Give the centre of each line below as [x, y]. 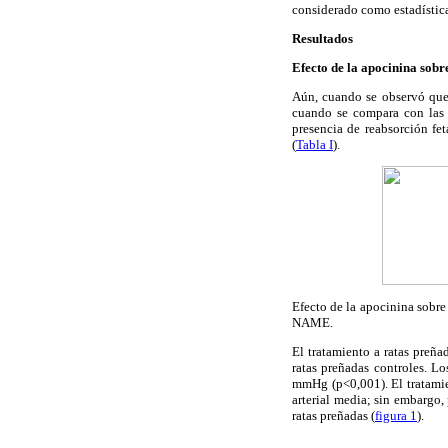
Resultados [322, 38]
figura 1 [396, 415]
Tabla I [314, 145]
